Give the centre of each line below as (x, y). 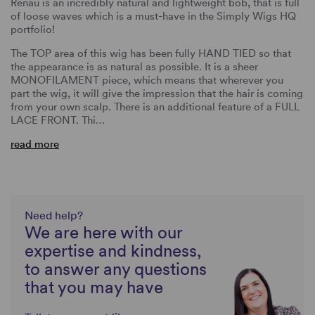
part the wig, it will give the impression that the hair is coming (157, 93)
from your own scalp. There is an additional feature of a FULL (155, 107)
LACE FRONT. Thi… (58, 120)
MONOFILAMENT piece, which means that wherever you (147, 80)
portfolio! (33, 29)
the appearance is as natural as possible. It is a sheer (134, 66)
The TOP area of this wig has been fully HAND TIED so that (151, 53)
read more (35, 144)
